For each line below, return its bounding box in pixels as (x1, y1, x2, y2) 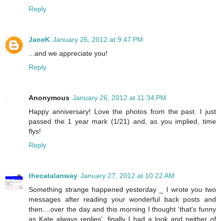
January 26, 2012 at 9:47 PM (53, 35, 143, 43)
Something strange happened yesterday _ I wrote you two (29, 185, 216, 193)
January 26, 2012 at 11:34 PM (73, 93, 166, 102)
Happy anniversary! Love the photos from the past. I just (29, 107, 216, 115)
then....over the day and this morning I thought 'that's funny (29, 205, 216, 213)
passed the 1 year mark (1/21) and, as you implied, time (29, 117, 216, 125)
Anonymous (29, 93, 70, 102)
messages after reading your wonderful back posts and (29, 195, 216, 203)
